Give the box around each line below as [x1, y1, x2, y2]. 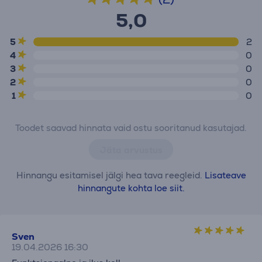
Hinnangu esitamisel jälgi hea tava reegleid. [16, 170, 205, 181]
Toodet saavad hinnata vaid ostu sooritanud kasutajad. [15, 122, 247, 133]
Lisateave [204, 170, 246, 181]
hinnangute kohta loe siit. [77, 182, 185, 194]
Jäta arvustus [99, 144, 163, 156]
